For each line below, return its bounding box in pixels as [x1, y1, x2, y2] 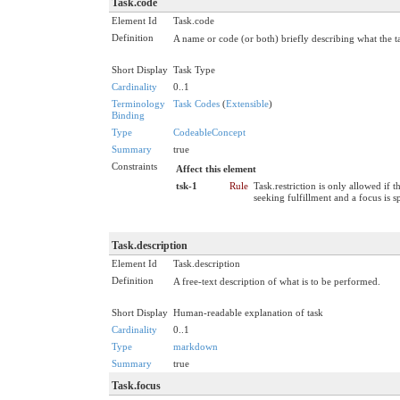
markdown [173, 340, 218, 352]
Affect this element [176, 162, 256, 174]
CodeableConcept [173, 126, 246, 137]
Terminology [112, 97, 165, 109]
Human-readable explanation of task [173, 306, 323, 318]
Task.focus [112, 379, 161, 392]
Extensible [226, 97, 269, 109]
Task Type [173, 63, 215, 75]
